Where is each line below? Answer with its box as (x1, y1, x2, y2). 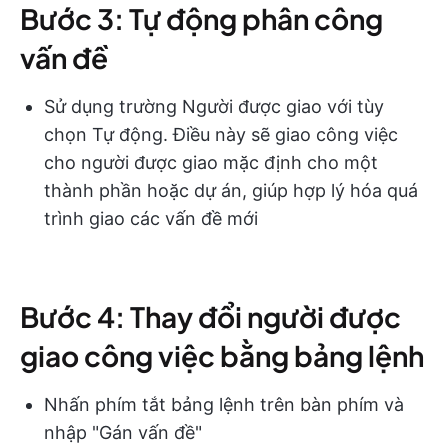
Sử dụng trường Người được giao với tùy (44, 95, 384, 117)
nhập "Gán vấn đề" (44, 421, 202, 443)
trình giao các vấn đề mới (44, 207, 258, 229)
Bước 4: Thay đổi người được (20, 298, 401, 334)
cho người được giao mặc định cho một (44, 151, 378, 173)
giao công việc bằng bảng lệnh (20, 337, 424, 373)
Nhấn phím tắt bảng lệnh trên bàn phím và (44, 393, 404, 415)
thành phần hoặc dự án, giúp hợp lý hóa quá (44, 179, 418, 201)
